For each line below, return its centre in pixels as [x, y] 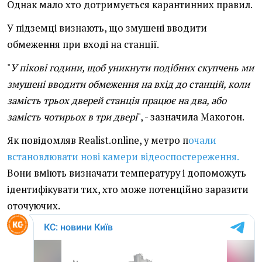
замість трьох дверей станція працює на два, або [117, 101]
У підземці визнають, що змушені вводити [107, 28]
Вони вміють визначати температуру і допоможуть [127, 173]
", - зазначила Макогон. [191, 117]
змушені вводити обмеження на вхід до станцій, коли [128, 85]
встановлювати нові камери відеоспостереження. [123, 157]
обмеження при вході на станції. [83, 45]
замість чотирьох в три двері [72, 117]
